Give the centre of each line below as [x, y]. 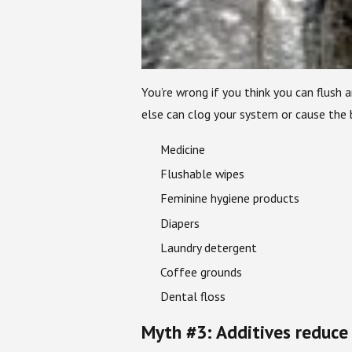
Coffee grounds [201, 271]
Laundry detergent [208, 247]
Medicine [182, 150]
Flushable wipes [202, 174]
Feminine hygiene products [229, 198]
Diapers [180, 223]
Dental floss [192, 296]
